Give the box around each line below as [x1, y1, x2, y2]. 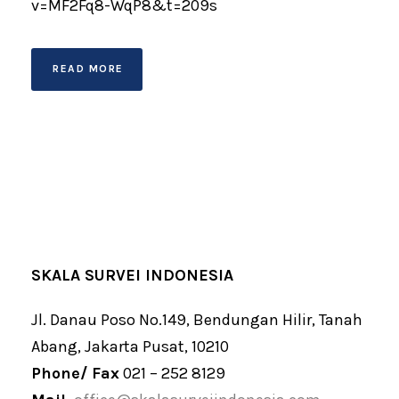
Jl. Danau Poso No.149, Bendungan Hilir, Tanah [31, 309, 362, 330]
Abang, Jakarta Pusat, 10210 [31, 336, 229, 356]
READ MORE [53, 61, 124, 75]
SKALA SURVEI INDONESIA [31, 265, 233, 285]
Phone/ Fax [31, 362, 119, 383]
